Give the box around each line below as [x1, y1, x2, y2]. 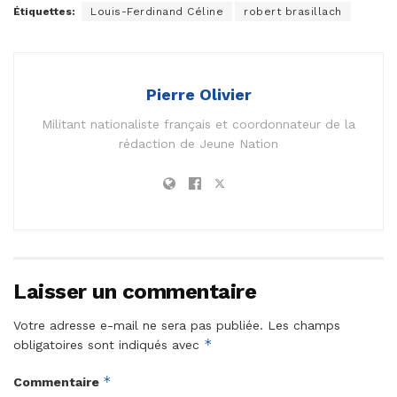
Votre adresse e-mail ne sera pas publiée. [13, 317, 263, 332]
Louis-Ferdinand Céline [90, 4, 223, 18]
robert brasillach [244, 4, 342, 18]
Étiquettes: [13, 4, 75, 18]
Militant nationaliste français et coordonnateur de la [42, 116, 355, 131]
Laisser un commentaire [13, 278, 257, 304]
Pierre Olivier [145, 84, 252, 104]
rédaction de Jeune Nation [119, 136, 278, 151]
